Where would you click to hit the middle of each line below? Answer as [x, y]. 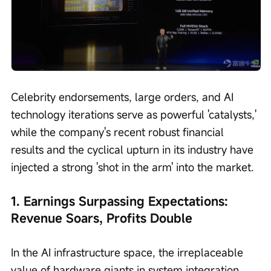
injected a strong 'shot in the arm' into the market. [132, 167]
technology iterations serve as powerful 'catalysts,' [135, 115]
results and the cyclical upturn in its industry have [134, 150]
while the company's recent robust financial [119, 132]
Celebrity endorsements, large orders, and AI [124, 97]
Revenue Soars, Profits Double [102, 218]
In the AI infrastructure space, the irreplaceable [129, 253]
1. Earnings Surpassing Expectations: [121, 201]
